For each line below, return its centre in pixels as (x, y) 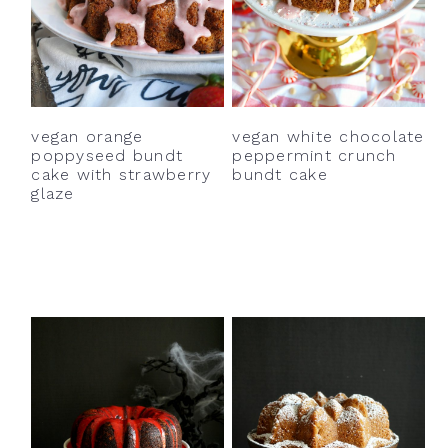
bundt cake (280, 174)
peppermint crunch (314, 155)
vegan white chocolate (328, 136)
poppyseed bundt (107, 155)
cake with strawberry (121, 174)
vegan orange (87, 136)
